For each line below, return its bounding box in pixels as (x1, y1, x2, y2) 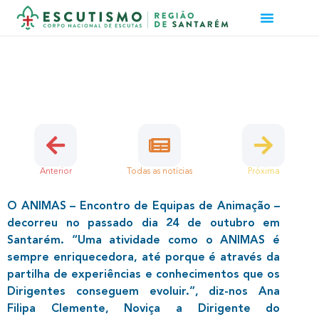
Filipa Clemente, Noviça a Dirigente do (7, 301, 281, 315)
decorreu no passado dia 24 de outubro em (7, 216, 281, 229)
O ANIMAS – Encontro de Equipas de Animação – (7, 199, 281, 212)
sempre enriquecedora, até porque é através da (7, 250, 281, 263)
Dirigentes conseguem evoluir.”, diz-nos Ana (7, 284, 281, 298)
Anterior (39, 166, 72, 176)
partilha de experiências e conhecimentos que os (7, 267, 281, 281)
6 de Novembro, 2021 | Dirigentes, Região (56, 113, 263, 127)
